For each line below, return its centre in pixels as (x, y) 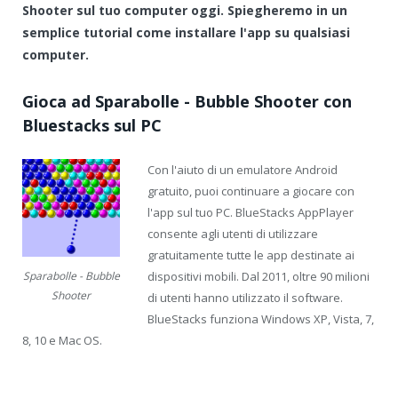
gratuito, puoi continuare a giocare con (251, 191)
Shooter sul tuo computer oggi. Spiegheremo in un (185, 11)
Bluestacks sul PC (92, 125)
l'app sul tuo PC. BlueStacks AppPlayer (251, 212)
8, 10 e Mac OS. (62, 340)
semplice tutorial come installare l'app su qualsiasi (186, 33)
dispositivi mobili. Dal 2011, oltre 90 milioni (259, 276)
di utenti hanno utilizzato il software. (245, 297)
